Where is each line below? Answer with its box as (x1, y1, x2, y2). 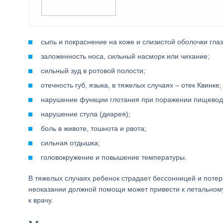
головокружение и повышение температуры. (41, 153, 187, 161)
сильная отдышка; (41, 139, 100, 147)
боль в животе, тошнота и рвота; (41, 124, 146, 132)
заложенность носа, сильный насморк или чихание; (41, 52, 210, 60)
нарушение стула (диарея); (41, 110, 130, 118)
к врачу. (28, 196, 53, 204)
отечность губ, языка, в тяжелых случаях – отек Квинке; (41, 81, 222, 89)
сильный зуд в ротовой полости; (41, 67, 145, 75)
